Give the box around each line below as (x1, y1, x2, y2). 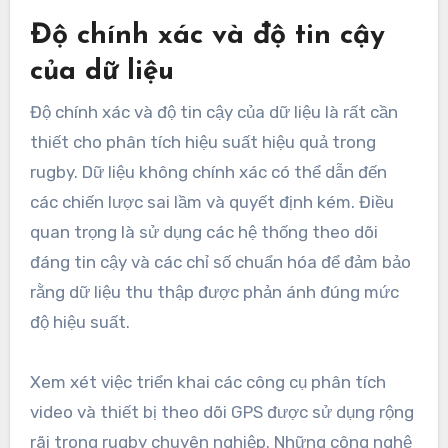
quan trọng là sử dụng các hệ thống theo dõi (29, 221, 378, 242)
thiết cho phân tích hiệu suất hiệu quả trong (29, 131, 376, 152)
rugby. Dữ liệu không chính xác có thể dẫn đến (29, 161, 387, 182)
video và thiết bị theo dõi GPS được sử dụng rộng (29, 401, 414, 422)
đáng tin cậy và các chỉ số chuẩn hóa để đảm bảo (29, 251, 411, 272)
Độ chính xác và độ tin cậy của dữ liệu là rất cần (29, 101, 398, 122)
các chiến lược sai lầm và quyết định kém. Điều (29, 191, 394, 212)
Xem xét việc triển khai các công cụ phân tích (29, 371, 386, 392)
